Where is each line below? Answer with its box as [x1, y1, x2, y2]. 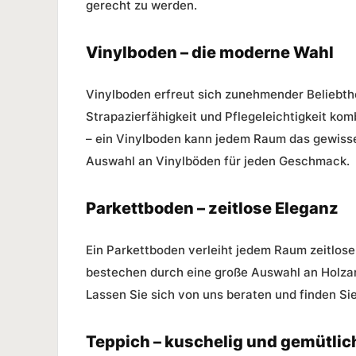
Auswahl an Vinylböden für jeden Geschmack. [86, 153, 350, 168]
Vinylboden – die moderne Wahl [86, 42, 334, 62]
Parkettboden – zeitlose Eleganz [86, 198, 339, 218]
